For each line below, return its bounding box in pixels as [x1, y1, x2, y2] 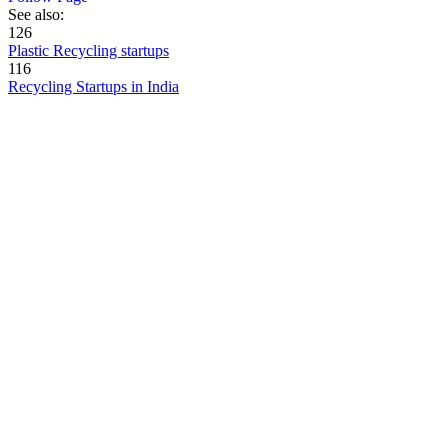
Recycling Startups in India [8, 78, 179, 96]
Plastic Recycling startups [8, 42, 169, 60]
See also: [8, 6, 64, 24]
